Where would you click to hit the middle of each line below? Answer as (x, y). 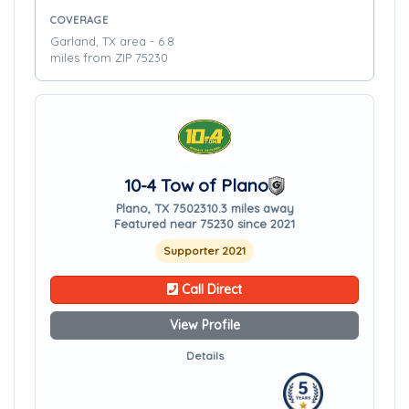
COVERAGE (80, 20)
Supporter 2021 (204, 251)
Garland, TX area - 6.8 (112, 41)
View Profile (204, 325)
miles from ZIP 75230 (109, 58)
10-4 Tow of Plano (196, 185)
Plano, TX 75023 (161, 208)
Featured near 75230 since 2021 (204, 224)
